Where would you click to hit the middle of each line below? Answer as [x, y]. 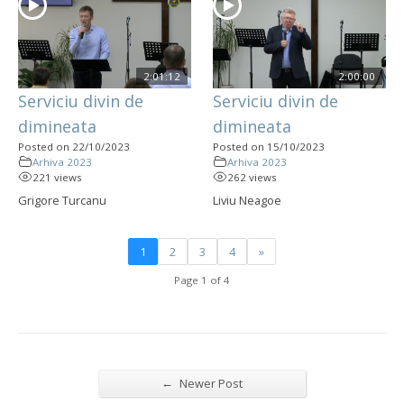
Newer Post [210, 383]
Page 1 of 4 [202, 280]
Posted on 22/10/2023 [74, 146]
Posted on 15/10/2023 [269, 146]
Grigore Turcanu [62, 200]
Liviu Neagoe [247, 200]
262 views [252, 177]
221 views [57, 177]
